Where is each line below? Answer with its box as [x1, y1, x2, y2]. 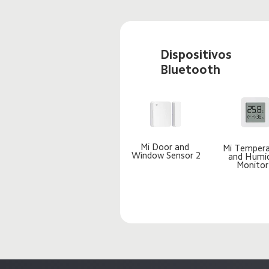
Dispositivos [160, 48, 235, 61]
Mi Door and [141, 143, 192, 152]
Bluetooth [160, 63, 220, 76]
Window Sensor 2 [131, 151, 201, 160]
